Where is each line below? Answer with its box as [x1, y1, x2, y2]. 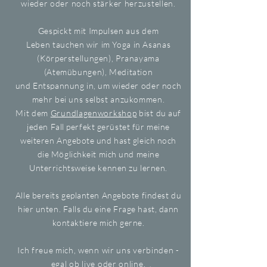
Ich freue [17, 245, 56, 255]
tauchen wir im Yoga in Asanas [52, 39, 171, 49]
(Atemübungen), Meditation [44, 67, 153, 77]
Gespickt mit [38, 26, 89, 36]
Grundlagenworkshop [50, 108, 137, 118]
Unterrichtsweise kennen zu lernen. [29, 163, 167, 173]
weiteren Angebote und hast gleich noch [20, 135, 177, 145]
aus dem [123, 26, 159, 36]
